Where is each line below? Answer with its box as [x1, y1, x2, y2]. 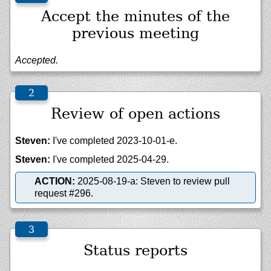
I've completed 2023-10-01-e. [50, 135, 177, 146]
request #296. [34, 188, 93, 198]
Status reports [83, 241, 188, 259]
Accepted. [15, 55, 58, 66]
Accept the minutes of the [41, 8, 230, 25]
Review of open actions [51, 105, 220, 123]
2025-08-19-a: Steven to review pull [75, 175, 230, 186]
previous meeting [72, 25, 199, 42]
